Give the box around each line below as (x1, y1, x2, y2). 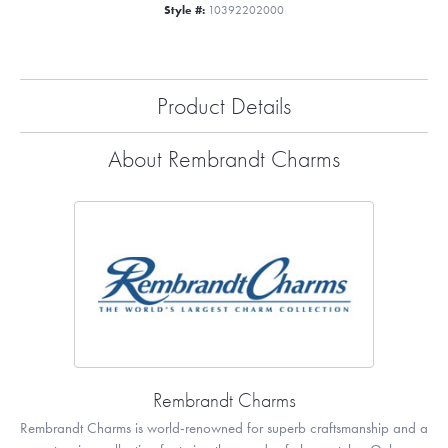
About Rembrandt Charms (108, 143, 340, 175)
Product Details (157, 90, 291, 122)
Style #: (164, 3, 205, 18)
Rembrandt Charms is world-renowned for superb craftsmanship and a (20, 419, 428, 438)
